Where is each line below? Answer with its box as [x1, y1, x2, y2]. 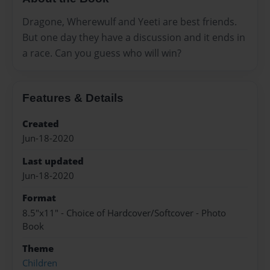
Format [22, 192, 56, 205]
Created [22, 117, 59, 130]
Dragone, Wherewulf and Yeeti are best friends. [22, 14, 237, 28]
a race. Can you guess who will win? [22, 46, 181, 60]
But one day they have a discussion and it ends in [22, 30, 245, 44]
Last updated [22, 154, 84, 168]
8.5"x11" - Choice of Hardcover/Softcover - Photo [22, 206, 226, 219]
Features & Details [22, 91, 124, 104]
